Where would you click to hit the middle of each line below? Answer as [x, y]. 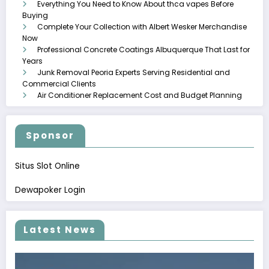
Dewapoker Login [50, 190]
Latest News [60, 229]
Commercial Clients [59, 84]
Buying [35, 16]
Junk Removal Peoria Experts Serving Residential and [134, 73]
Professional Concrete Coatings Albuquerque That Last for [144, 50]
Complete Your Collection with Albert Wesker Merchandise [142, 27]
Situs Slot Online [47, 166]
